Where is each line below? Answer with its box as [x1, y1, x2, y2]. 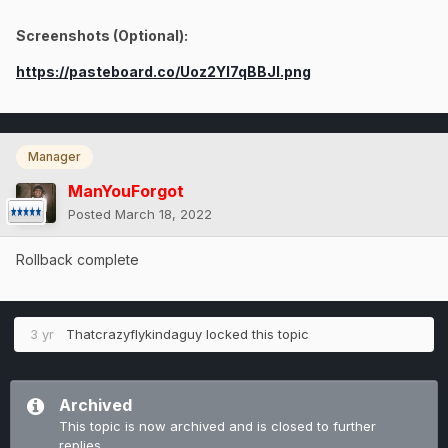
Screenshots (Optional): [16, 27, 188, 45]
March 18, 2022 [115, 205, 212, 222]
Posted [68, 205, 115, 222]
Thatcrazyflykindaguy [66, 325, 202, 342]
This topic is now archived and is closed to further [59, 417, 376, 434]
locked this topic [202, 325, 309, 342]
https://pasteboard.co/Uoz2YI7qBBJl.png [16, 63, 311, 81]
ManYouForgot [68, 180, 184, 201]
